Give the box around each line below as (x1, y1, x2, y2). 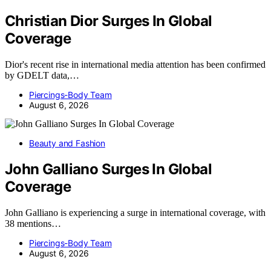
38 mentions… (5, 218, 61, 229)
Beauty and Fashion (29, 137, 105, 148)
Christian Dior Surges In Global (5, 11, 212, 30)
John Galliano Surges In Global (5, 160, 212, 178)
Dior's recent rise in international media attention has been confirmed (5, 59, 266, 70)
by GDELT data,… (5, 70, 79, 80)
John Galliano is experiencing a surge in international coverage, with (5, 207, 266, 218)
